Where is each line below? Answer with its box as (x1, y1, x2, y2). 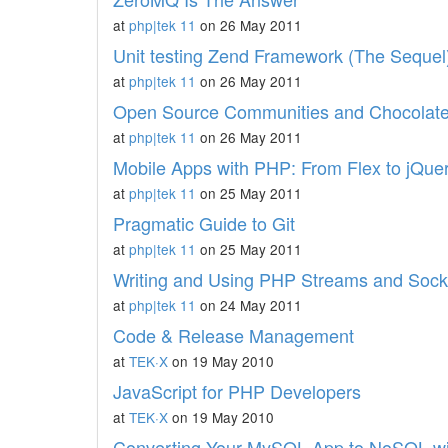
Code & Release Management (113, 322, 354, 348)
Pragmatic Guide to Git (113, 210, 295, 236)
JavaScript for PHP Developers (113, 378, 361, 404)
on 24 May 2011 (196, 295, 302, 315)
